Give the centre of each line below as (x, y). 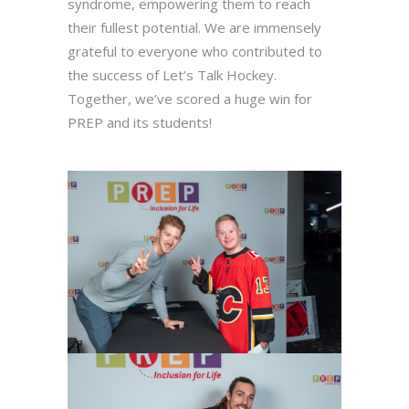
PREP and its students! (140, 122)
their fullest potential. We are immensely (194, 27)
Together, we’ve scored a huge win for (190, 98)
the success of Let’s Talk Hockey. (172, 74)
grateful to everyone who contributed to (195, 51)
